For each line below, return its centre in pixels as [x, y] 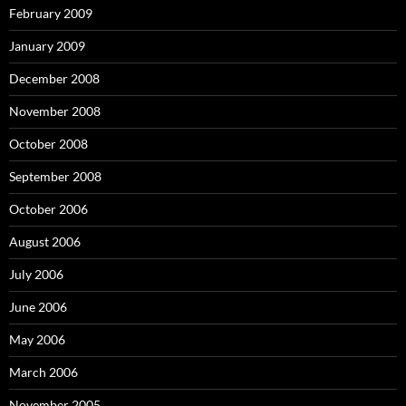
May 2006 [37, 339]
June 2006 [38, 307]
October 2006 [48, 209]
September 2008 [55, 176]
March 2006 [43, 372]
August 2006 [45, 242]
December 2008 [54, 78]
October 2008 [48, 144]
